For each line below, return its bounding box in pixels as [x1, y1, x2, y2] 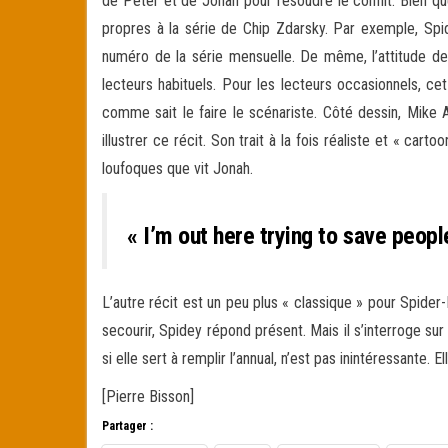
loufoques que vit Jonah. [102, 158, 257, 178]
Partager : [102, 418, 153, 433]
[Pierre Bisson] [102, 386, 194, 406]
